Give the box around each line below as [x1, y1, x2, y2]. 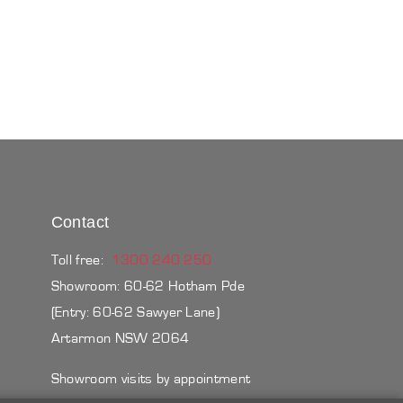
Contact [50, 212, 110, 231]
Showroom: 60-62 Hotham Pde [50, 278, 246, 293]
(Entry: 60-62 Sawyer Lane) [50, 304, 220, 319]
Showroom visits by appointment [50, 371, 251, 386]
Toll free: [50, 252, 112, 267]
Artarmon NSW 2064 [50, 330, 190, 345]
